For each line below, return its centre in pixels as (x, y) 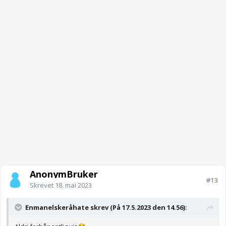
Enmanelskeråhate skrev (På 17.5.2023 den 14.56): (106, 208)
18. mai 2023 (73, 185)
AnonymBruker (64, 174)
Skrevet (42, 185)
